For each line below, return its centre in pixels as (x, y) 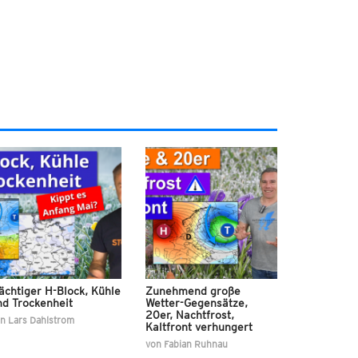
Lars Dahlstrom (41, 320)
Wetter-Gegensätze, (196, 303)
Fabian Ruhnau (195, 344)
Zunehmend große (193, 291)
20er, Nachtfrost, (189, 315)
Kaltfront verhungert (199, 327)
